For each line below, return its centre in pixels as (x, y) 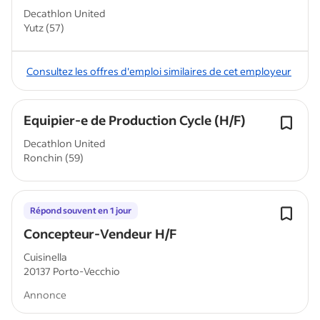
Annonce (45, 295)
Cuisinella (45, 257)
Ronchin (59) (54, 157)
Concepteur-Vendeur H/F (100, 234)
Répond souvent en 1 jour (81, 210)
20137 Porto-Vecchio (72, 271)
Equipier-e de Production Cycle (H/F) (134, 120)
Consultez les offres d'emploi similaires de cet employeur (159, 71)
